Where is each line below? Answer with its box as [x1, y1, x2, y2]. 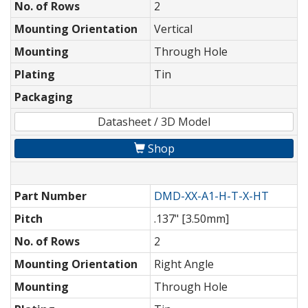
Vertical [154, 21, 192, 37]
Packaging [14, 89, 73, 105]
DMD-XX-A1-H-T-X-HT [154, 188, 269, 204]
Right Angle [154, 256, 214, 272]
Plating [14, 67, 55, 82]
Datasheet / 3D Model [98, 114, 210, 130]
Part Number [14, 188, 87, 204]
